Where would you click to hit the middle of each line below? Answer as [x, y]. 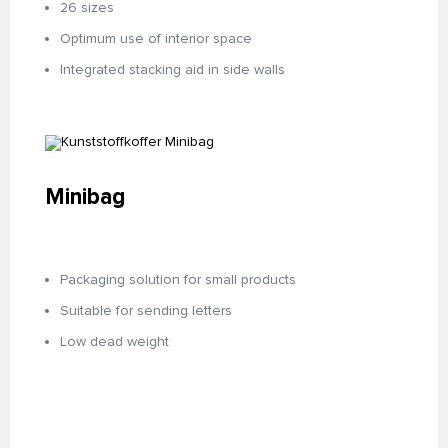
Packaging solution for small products [178, 279]
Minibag [85, 197]
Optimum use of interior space [156, 38]
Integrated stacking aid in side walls [172, 69]
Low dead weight [114, 341]
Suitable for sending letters [146, 310]
